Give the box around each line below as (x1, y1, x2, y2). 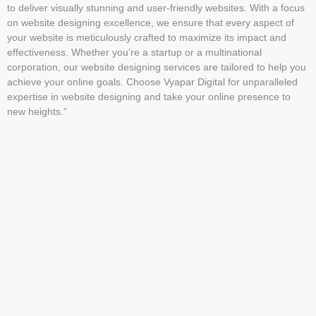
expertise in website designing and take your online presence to (7, 91, 291, 103)
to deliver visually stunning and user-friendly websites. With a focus (7, 2, 305, 14)
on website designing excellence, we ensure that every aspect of (7, 17, 294, 29)
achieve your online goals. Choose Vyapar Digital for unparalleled (7, 76, 298, 88)
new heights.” (7, 106, 67, 118)
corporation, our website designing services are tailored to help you (7, 61, 306, 73)
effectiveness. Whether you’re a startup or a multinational (7, 47, 262, 59)
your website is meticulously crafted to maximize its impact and (7, 32, 286, 44)
